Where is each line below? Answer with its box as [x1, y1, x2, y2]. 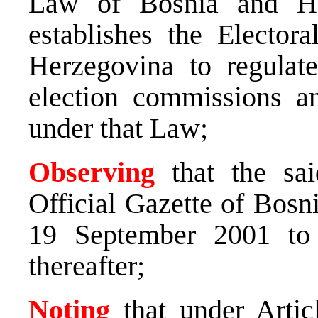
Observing [28, 155, 155, 188]
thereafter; [28, 249, 145, 282]
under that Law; [28, 111, 208, 144]
